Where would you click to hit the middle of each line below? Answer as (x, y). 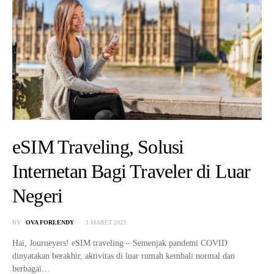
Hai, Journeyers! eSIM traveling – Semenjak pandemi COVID (120, 243)
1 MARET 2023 (106, 222)
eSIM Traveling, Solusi (98, 146)
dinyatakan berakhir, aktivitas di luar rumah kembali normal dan (124, 256)
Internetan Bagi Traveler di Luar (131, 171)
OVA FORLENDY (50, 222)
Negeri (38, 195)
